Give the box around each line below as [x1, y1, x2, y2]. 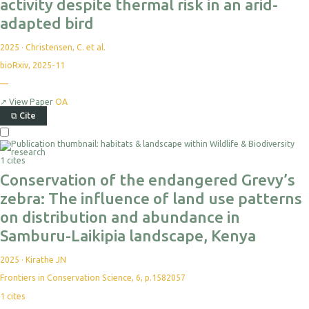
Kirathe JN [26, 255, 66, 265]
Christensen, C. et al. [26, 42, 106, 52]
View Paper [7, 97, 55, 107]
